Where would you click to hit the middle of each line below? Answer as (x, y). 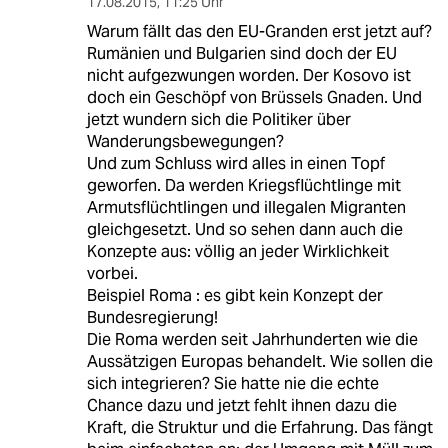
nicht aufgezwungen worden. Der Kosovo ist (248, 76)
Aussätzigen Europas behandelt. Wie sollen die (259, 362)
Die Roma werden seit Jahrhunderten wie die (252, 340)
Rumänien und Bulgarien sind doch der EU (241, 54)
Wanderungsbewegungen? (185, 142)
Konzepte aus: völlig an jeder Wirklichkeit (237, 252)
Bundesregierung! (152, 318)
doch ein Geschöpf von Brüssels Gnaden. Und (254, 98)
